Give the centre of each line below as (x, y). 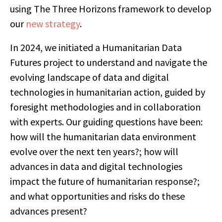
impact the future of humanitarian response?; (105, 181)
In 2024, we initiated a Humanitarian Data (96, 47)
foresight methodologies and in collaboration (105, 107)
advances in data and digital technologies (96, 166)
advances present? (49, 211)
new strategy (53, 24)
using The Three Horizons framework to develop (111, 9)
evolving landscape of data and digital (89, 77)
